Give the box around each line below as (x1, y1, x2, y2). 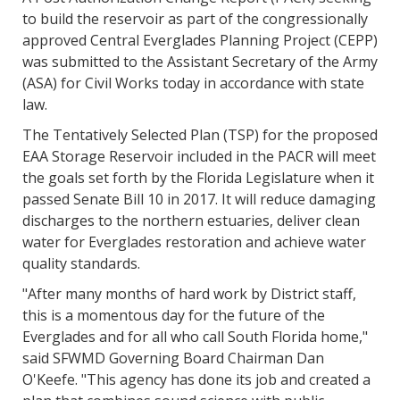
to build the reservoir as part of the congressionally (22, 9, 368, 29)
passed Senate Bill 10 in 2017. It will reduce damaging (22, 189, 376, 210)
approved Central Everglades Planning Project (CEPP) (22, 30, 378, 51)
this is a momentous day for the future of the (22, 305, 325, 326)
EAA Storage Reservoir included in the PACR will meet (22, 146, 376, 167)
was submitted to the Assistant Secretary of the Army (22, 52, 378, 72)
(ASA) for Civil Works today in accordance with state (22, 73, 364, 94)
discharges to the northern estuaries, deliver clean (22, 211, 360, 231)
